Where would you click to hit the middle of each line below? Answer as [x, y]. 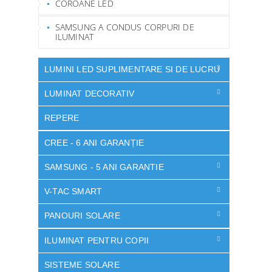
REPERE [62, 118]
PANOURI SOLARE [82, 216]
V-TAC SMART [73, 191]
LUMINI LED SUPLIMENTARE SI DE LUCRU [132, 69]
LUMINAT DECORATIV [90, 93]
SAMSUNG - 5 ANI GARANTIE [104, 167]
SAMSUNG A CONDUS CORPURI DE [124, 27]
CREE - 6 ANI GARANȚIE [94, 142]
